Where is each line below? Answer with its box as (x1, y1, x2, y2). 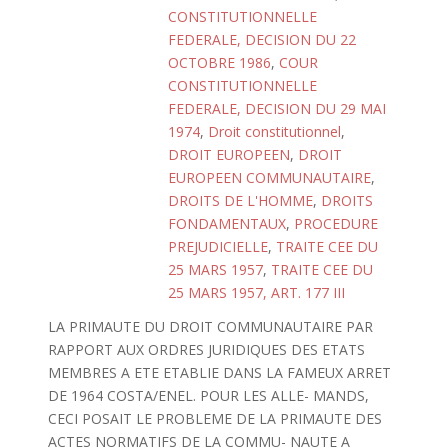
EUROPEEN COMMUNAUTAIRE (168, 168, 371, 187)
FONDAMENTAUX (168, 214, 286, 233)
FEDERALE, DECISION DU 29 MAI (168, 99, 386, 118)
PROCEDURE (294, 214, 378, 233)
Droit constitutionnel (208, 122, 341, 141)
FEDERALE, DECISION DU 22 (168, 30, 356, 49)
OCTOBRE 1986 (168, 53, 271, 72)
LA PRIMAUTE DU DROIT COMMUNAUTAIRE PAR (47, 317, 373, 336)
